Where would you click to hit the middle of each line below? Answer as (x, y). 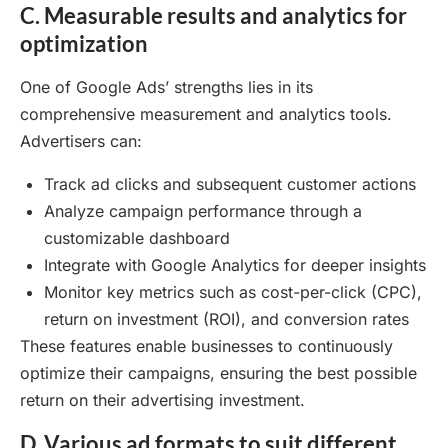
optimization (84, 43)
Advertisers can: (81, 140)
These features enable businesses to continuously (206, 345)
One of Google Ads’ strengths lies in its (166, 86)
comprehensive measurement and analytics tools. (206, 113)
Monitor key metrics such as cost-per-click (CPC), (233, 291)
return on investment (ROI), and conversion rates (226, 318)
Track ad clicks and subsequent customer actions (230, 183)
